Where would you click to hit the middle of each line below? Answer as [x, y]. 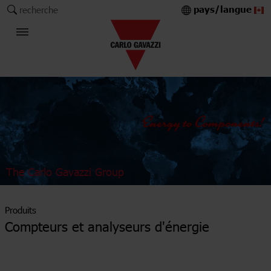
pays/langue [224, 10]
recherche [39, 9]
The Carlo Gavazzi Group [65, 172]
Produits [21, 210]
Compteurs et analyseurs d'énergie [107, 227]
